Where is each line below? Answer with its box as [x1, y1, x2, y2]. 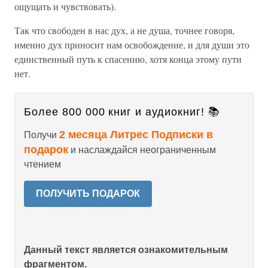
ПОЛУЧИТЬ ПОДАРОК [36, 188, 140, 199]
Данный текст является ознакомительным [24, 245, 228, 255]
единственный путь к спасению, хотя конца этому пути [14, 53, 242, 65]
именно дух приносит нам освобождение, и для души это [14, 38, 249, 51]
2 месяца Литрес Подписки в [59, 129, 213, 141]
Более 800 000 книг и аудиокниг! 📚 [24, 106, 220, 118]
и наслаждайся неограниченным [68, 145, 216, 155]
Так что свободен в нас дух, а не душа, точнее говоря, [14, 24, 234, 36]
